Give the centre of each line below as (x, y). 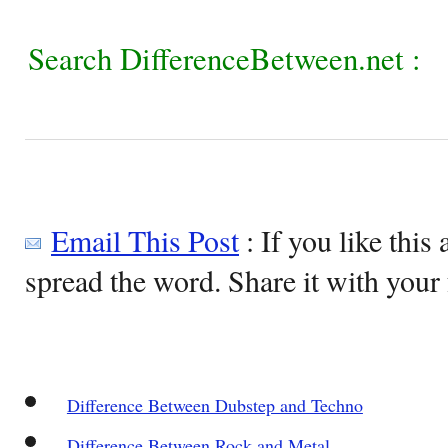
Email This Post (145, 239)
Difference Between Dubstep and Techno (214, 404)
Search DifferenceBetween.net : (224, 57)
